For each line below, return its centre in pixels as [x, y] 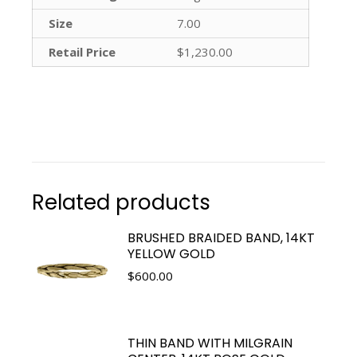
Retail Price [82, 51]
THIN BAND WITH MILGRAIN [210, 343]
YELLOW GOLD [171, 253]
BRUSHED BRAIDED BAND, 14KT [221, 237]
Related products [121, 202]
